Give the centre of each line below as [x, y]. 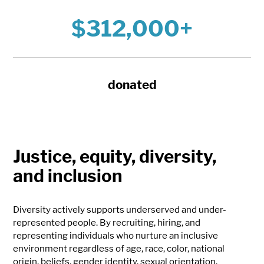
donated [132, 85]
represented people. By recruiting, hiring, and [107, 223]
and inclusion [68, 176]
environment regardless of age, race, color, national [119, 249]
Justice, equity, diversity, [115, 157]
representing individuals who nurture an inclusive [116, 236]
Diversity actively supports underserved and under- [120, 210]
